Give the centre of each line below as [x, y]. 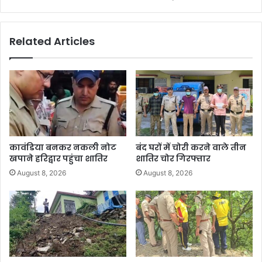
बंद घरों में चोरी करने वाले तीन [191, 148]
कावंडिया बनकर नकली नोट [63, 148]
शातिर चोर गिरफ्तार [173, 159]
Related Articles [52, 42]
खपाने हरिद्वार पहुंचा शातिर [58, 159]
